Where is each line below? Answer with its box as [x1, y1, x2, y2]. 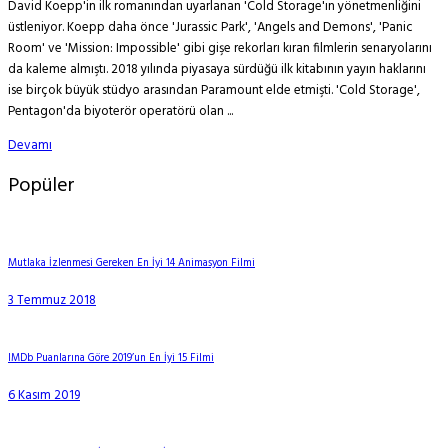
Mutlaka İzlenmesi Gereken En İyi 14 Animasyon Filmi [8, 255, 255, 273]
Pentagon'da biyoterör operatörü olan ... [8, 101, 233, 122]
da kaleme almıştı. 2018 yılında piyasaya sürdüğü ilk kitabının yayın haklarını [8, 59, 426, 80]
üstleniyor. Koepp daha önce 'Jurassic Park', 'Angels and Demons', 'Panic [8, 17, 413, 38]
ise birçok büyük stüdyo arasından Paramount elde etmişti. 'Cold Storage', [8, 80, 420, 101]
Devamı [8, 135, 52, 156]
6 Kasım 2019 [8, 385, 80, 407]
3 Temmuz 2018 [8, 290, 96, 312]
